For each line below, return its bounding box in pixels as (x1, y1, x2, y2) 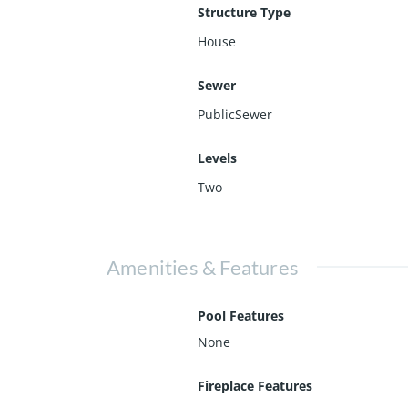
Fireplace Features (198, 376, 312, 394)
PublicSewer (198, 105, 272, 123)
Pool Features (198, 306, 284, 324)
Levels (198, 148, 237, 167)
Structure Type (198, 3, 291, 21)
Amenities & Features (107, 254, 299, 280)
